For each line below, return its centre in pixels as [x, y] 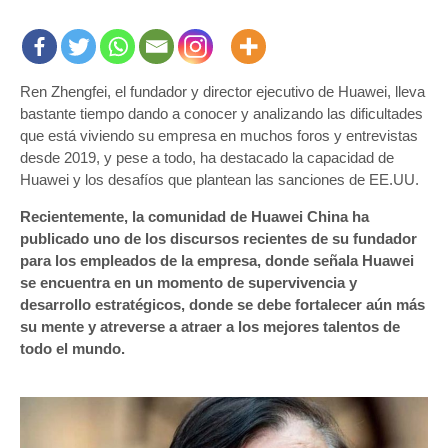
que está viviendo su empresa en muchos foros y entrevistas [219, 135]
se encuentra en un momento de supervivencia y [188, 282]
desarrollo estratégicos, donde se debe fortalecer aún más [222, 304]
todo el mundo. [72, 348]
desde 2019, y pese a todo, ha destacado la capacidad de [207, 157]
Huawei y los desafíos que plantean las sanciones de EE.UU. [219, 179]
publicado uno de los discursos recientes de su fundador [218, 238]
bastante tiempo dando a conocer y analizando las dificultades [221, 113]
